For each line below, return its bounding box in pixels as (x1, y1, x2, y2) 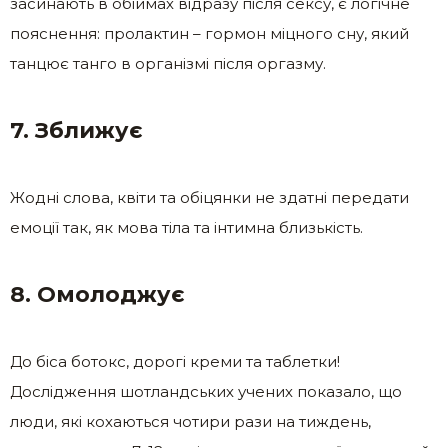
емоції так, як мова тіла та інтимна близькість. (10, 218, 363, 238)
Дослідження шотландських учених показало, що (10, 382, 402, 402)
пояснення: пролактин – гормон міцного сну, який (10, 24, 409, 44)
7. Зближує (10, 117, 143, 145)
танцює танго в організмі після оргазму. (10, 54, 326, 74)
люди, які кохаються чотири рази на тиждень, (10, 412, 371, 432)
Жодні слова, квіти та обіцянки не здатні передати (10, 188, 409, 208)
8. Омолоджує (10, 281, 185, 309)
